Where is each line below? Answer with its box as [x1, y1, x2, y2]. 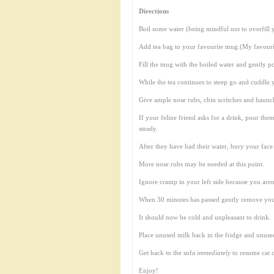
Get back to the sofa [139, 249, 197, 256]
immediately [197, 249, 231, 256]
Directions [139, 7, 169, 15]
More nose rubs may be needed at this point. [139, 160, 264, 168]
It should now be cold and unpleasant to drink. [139, 213, 271, 221]
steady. [139, 125, 158, 132]
